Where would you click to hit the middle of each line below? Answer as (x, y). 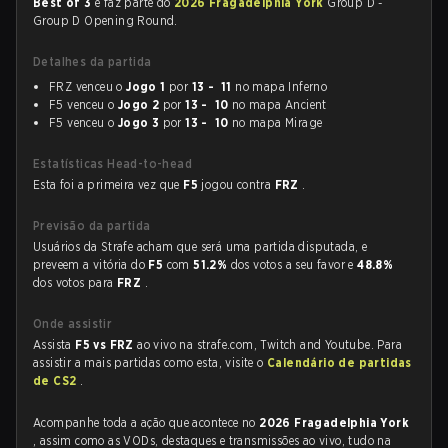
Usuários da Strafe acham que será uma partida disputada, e (200, 246)
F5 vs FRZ (106, 344)
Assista (54, 344)
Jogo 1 (146, 86)
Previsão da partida (92, 225)
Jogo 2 (138, 104)
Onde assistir (73, 323)
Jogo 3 (138, 122)
